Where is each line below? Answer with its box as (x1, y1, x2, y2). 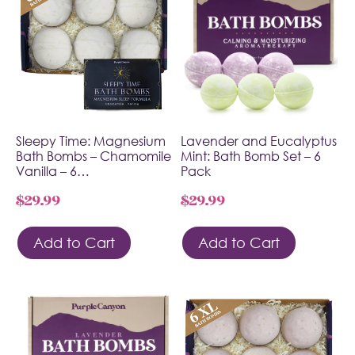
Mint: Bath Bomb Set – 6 (181, 147, 321, 164)
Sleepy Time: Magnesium (16, 132, 166, 149)
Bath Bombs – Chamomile (16, 147, 171, 164)
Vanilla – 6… (16, 162, 90, 179)
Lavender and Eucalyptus (181, 132, 337, 149)
